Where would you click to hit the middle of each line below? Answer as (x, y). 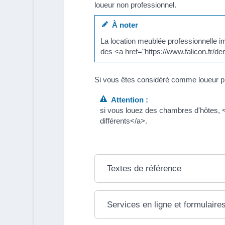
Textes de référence (144, 168)
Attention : (127, 99)
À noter (123, 25)
